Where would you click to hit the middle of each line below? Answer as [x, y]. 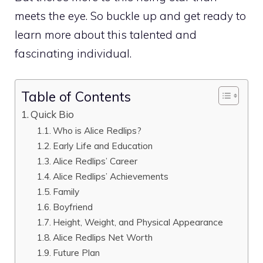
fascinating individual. [73, 53]
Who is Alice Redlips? [97, 130]
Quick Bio [53, 114]
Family [66, 191]
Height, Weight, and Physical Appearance [138, 222]
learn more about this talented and [106, 34]
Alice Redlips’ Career [95, 161]
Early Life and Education [103, 146]
